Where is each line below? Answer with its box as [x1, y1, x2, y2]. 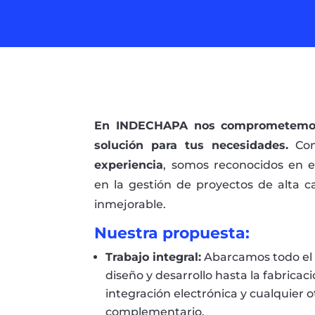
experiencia [94, 158, 164, 172]
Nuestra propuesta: [94, 224, 250, 243]
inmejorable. [94, 198, 167, 212]
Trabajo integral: [105, 250, 202, 264]
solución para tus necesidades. [94, 139, 289, 153]
